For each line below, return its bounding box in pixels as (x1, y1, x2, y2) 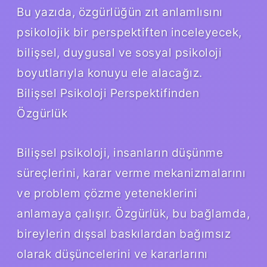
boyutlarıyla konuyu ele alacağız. (17, 65, 203, 80)
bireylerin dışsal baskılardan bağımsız (17, 226, 231, 241)
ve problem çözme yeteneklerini (17, 185, 197, 200)
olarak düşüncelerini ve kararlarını (17, 246, 208, 261)
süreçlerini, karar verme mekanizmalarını (17, 165, 246, 180)
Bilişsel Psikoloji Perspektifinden (17, 85, 199, 100)
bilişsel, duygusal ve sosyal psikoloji (17, 45, 222, 60)
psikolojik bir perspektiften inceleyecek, (17, 24, 242, 39)
